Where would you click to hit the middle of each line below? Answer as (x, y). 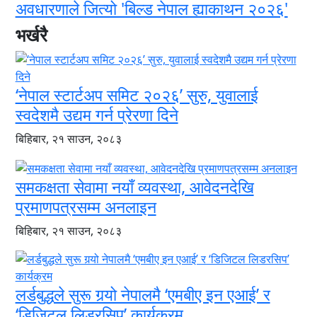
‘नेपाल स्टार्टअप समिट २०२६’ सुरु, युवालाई (137, 95)
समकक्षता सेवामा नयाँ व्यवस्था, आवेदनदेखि (134, 186)
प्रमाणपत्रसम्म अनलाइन (86, 206)
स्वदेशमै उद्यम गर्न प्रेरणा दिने (97, 115)
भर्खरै (31, 35)
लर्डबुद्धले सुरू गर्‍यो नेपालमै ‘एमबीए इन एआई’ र (143, 294)
